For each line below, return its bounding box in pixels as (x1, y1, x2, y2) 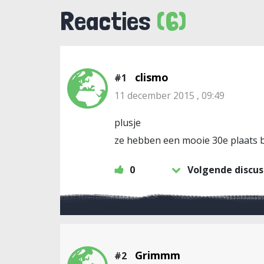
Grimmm (135, 247, 180, 262)
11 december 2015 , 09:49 (114, 88, 225, 102)
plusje (114, 115, 141, 129)
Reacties (60, 4, 156, 37)
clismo (135, 70, 169, 84)
